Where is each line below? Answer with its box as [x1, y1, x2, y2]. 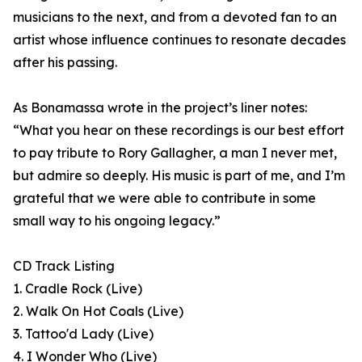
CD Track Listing [13, 258, 115, 275]
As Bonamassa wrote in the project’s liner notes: [13, 99, 307, 116]
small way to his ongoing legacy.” [13, 213, 221, 229]
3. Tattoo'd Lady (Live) [13, 326, 154, 343]
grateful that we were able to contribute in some [13, 190, 316, 207]
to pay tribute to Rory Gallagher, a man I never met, [13, 145, 337, 162]
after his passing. [13, 54, 117, 71]
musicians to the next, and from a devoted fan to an [13, 9, 337, 26]
